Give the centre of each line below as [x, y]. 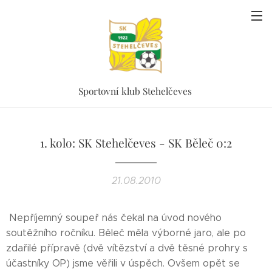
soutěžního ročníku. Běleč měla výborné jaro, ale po [126, 233]
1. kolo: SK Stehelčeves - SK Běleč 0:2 [136, 143]
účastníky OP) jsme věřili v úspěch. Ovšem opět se [123, 263]
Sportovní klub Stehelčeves [136, 91]
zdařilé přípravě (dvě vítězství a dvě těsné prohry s [127, 248]
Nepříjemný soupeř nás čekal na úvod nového [114, 218]
